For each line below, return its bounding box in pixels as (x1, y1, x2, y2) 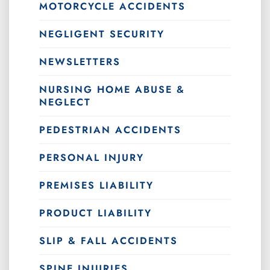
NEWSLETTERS (39, 54, 121, 69)
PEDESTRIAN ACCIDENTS (39, 122, 181, 137)
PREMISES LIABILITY (39, 178, 154, 192)
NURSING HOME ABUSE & (39, 82, 185, 96)
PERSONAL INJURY (39, 150, 144, 165)
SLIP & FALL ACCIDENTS (39, 233, 178, 248)
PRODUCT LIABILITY (39, 206, 152, 220)
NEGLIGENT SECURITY (39, 27, 165, 41)
